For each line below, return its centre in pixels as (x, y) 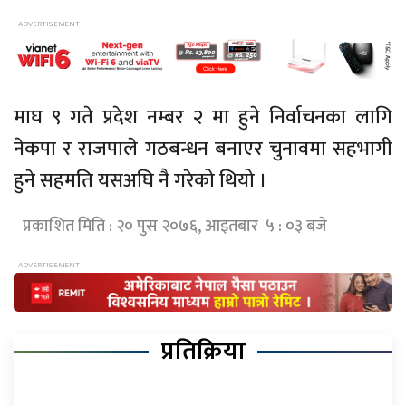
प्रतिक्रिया (203, 351)
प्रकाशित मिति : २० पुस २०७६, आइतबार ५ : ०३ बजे (175, 227)
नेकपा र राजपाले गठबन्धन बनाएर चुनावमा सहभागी (203, 149)
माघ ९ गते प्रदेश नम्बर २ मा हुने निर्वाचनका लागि (203, 117)
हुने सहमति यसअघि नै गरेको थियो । (140, 181)
